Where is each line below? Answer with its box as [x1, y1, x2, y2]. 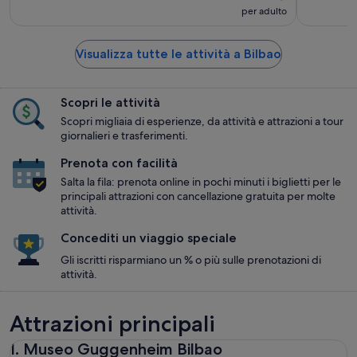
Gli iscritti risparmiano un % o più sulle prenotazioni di [61, 252, 321, 267]
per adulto [241, 4, 287, 18]
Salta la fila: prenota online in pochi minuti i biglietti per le [61, 174, 341, 189]
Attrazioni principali [10, 309, 215, 337]
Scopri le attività [61, 94, 160, 110]
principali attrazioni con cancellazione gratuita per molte [61, 188, 335, 203]
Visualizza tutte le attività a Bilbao [76, 45, 281, 61]
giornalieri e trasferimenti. [61, 127, 188, 143]
